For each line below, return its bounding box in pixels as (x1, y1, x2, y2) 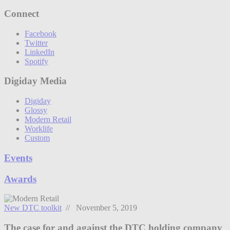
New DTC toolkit (4, 203, 62, 213)
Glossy (25, 106, 47, 115)
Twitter (25, 38, 48, 47)
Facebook (25, 29, 56, 38)
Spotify (25, 56, 48, 66)
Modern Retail (25, 115, 71, 124)
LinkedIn (25, 47, 54, 56)
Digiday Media (4, 75, 67, 87)
